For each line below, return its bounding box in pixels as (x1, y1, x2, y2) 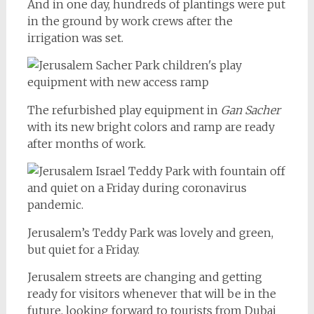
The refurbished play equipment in (27, 103, 218, 117)
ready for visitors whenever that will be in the (27, 287, 276, 301)
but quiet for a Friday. (27, 243, 139, 257)
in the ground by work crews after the (27, 14, 233, 28)
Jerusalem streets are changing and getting (27, 270, 262, 284)
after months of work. (27, 137, 146, 151)
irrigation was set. (27, 31, 123, 45)
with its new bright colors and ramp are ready (27, 120, 275, 134)
